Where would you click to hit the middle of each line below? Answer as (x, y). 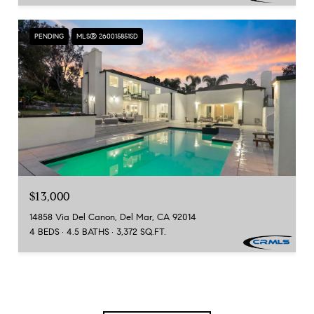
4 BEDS (45, 232)
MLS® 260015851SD (107, 36)
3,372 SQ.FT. (141, 232)
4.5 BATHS (88, 232)
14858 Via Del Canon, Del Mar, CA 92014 (113, 217)
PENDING (49, 36)
